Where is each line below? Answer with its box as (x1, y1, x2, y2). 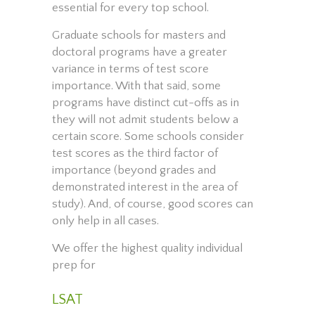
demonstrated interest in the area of (52, 181, 238, 194)
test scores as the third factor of (52, 147, 218, 160)
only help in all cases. (52, 214, 159, 228)
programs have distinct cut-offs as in (52, 96, 239, 110)
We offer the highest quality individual (52, 242, 243, 255)
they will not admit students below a (52, 113, 238, 127)
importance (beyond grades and (52, 164, 216, 177)
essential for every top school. (52, 1, 209, 15)
